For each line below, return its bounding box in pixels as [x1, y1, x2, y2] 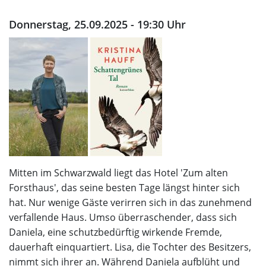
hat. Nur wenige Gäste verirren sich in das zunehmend [9, 196, 252, 210]
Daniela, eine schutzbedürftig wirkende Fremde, [9, 226, 222, 239]
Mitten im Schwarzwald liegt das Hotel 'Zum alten [9, 166, 228, 180]
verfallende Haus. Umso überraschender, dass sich [9, 211, 237, 224]
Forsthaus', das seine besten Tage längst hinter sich [9, 181, 240, 195]
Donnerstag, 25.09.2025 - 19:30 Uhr [9, 17, 186, 32]
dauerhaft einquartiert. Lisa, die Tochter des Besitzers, [9, 240, 251, 254]
